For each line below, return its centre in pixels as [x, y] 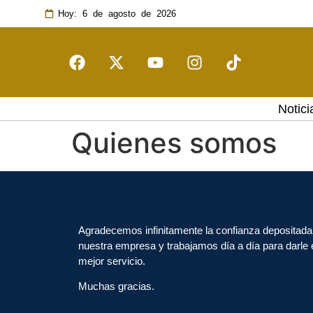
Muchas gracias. [116, 286]
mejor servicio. [112, 261]
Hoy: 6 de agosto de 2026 [117, 14]
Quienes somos [174, 143]
